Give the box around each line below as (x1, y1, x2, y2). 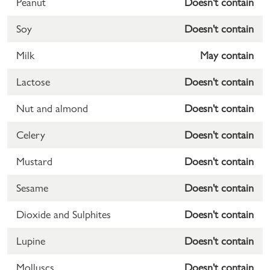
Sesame (16, 181, 48, 194)
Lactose (16, 75, 50, 88)
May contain (200, 49, 254, 61)
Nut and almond (16, 102, 88, 115)
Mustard (16, 155, 52, 168)
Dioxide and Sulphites (16, 208, 111, 221)
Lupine (16, 234, 45, 247)
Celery (16, 128, 45, 141)
